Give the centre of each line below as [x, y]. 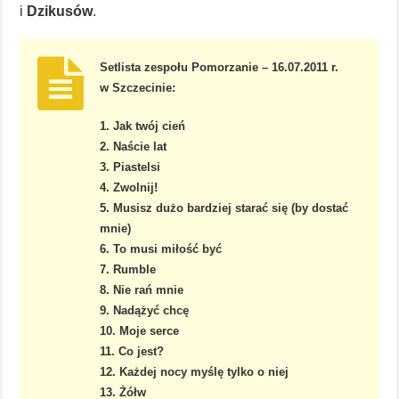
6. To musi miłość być [161, 249]
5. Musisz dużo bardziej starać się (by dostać [224, 208]
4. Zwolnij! [129, 188]
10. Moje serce [140, 331]
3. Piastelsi [130, 167]
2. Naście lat [134, 147]
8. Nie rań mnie [142, 290]
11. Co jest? [132, 352]
